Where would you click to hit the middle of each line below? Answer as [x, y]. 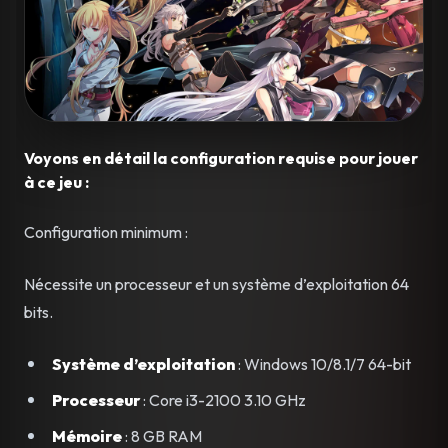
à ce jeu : [56, 182]
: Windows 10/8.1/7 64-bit [323, 364]
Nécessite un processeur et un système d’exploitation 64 [216, 284]
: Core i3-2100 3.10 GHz [223, 400]
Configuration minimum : [106, 232]
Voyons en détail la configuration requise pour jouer [221, 158]
